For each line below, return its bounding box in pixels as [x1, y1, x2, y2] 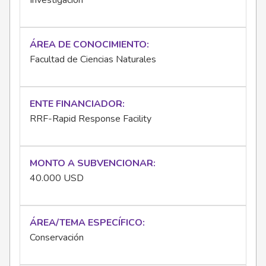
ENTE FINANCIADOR [30, 97, 122, 111]
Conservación [30, 231, 84, 245]
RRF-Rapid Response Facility [30, 112, 151, 126]
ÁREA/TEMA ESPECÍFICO [30, 216, 142, 230]
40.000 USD [30, 172, 84, 185]
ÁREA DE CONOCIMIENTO [30, 38, 147, 52]
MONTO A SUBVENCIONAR [30, 157, 153, 170]
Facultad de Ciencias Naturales [30, 53, 156, 66]
